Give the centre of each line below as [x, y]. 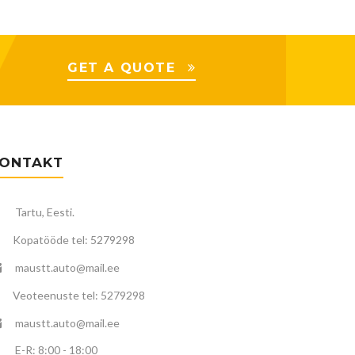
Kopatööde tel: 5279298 [74, 240]
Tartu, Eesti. [44, 212]
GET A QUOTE [121, 68]
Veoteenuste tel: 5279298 [79, 295]
